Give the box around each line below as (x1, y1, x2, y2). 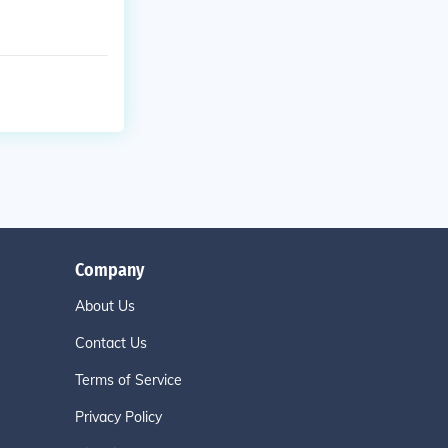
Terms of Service (75, 371, 183, 389)
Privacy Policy (75, 408, 163, 426)
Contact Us (75, 334, 148, 352)
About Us (75, 297, 136, 315)
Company (75, 259, 145, 281)
